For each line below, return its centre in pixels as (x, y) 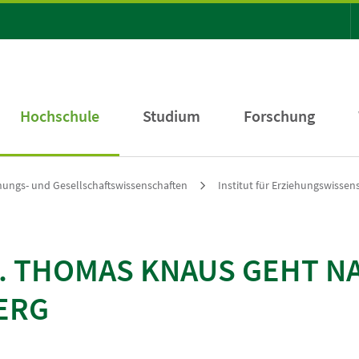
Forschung (279, 116)
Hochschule (60, 116)
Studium (171, 116)
